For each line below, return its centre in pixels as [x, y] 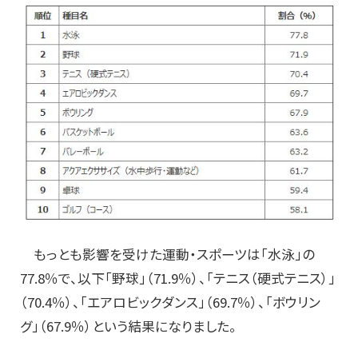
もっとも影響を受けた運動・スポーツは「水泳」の [167, 254]
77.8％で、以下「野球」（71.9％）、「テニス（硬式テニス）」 [178, 278]
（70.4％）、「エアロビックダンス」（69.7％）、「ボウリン [170, 302]
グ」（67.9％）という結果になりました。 [128, 326]
